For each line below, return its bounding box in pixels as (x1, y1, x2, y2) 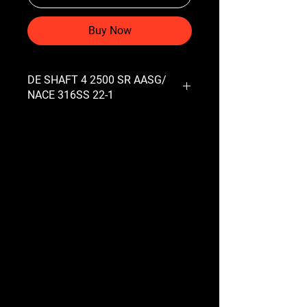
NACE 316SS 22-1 (27, 88, 114, 101)
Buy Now (88, 23, 132, 37)
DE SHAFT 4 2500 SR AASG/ (27, 73, 167, 86)
